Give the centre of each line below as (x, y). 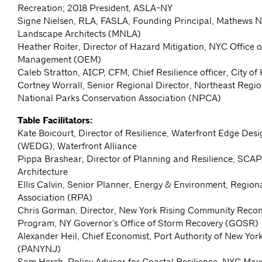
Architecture (43, 172)
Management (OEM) (59, 60)
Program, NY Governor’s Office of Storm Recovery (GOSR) (138, 223)
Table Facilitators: (55, 121)
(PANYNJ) (39, 249)
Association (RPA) (55, 198)
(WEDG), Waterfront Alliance (77, 146)
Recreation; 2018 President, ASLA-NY (95, 8)
